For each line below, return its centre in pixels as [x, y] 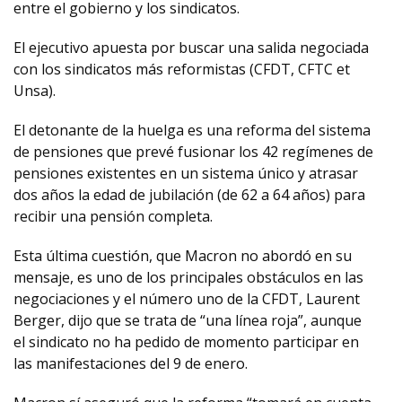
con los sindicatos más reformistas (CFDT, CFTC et [182, 69]
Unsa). [35, 91]
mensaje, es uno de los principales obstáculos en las [188, 277]
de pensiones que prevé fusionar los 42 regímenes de [193, 152]
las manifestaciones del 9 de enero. [131, 363]
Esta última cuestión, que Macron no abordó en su [183, 256]
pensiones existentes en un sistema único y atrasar [186, 173]
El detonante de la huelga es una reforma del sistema [192, 130]
